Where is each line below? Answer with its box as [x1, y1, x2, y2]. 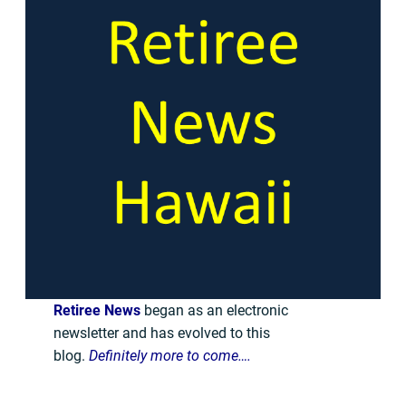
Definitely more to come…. [89, 347, 252, 364]
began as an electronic [140, 302, 289, 319]
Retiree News [53, 302, 141, 319]
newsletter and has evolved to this [53, 324, 271, 342]
